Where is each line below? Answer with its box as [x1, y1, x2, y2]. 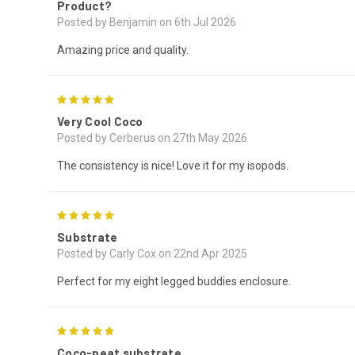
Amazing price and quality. [57, 44, 189, 57]
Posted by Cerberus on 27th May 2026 [57, 132, 247, 145]
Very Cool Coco [57, 114, 143, 129]
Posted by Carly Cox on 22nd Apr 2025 [57, 247, 247, 261]
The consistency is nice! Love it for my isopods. [57, 159, 288, 173]
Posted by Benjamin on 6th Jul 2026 [57, 16, 236, 29]
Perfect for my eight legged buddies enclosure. [57, 275, 291, 288]
